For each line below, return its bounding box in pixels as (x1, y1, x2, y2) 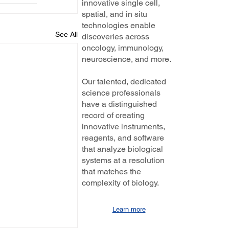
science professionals (82, 88, 161, 98)
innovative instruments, (82, 122, 165, 131)
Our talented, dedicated (82, 77, 166, 86)
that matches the (82, 167, 141, 176)
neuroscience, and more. (82, 54, 171, 64)
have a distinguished (82, 99, 157, 109)
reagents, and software (82, 133, 164, 143)
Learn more (112, 205, 146, 213)
